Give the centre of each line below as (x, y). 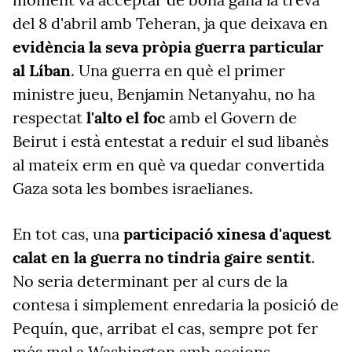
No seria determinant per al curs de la (150, 281)
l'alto (104, 117)
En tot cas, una (68, 234)
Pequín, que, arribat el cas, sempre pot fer (165, 328)
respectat (49, 117)
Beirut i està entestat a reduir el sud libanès (170, 141)
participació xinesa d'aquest (227, 234)
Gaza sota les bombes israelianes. (133, 188)
